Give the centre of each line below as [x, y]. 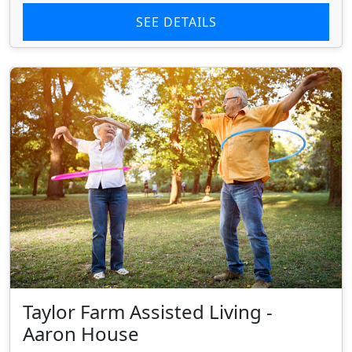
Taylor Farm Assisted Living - [148, 312]
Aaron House [81, 334]
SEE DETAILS [176, 22]
